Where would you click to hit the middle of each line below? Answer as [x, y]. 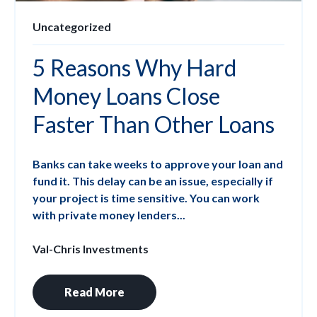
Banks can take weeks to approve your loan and [158, 163]
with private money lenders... [109, 214]
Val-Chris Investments [91, 248]
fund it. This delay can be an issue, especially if [153, 180]
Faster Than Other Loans [154, 124]
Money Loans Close [126, 96]
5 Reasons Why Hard [134, 67]
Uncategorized [72, 26]
